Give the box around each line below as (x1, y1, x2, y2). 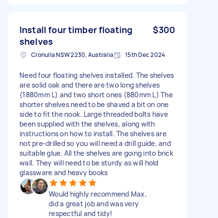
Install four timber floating (19, 23, 133, 36)
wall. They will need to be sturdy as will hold (19, 158, 159, 167)
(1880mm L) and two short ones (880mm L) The (19, 90, 173, 99)
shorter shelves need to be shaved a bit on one (19, 99, 169, 109)
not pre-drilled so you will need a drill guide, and (19, 138, 171, 148)
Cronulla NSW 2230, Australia (31, 50, 113, 59)
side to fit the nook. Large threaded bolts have (19, 109, 168, 119)
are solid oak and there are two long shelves (19, 80, 160, 90)
